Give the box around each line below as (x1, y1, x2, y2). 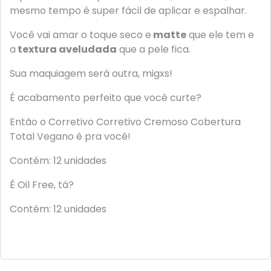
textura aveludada (16, 42, 117, 56)
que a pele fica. (117, 42, 191, 56)
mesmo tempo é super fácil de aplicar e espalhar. (10, 4, 249, 18)
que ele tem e (186, 28, 254, 42)
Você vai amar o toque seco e (10, 28, 151, 42)
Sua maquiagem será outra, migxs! (10, 67, 172, 80)
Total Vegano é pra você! (10, 129, 133, 143)
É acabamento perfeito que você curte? (10, 91, 201, 105)
